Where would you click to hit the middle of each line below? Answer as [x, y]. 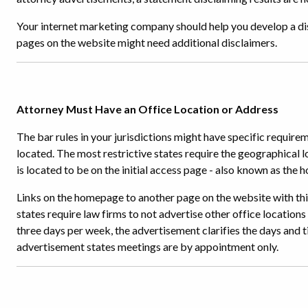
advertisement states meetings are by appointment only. [147, 246]
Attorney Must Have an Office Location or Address [147, 109]
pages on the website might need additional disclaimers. [147, 42]
